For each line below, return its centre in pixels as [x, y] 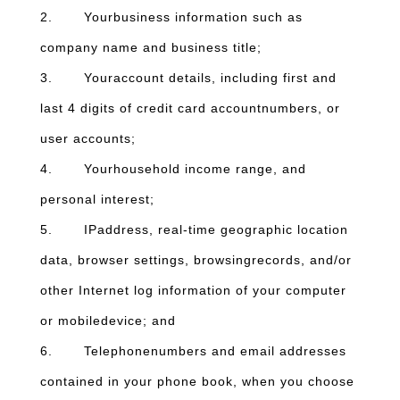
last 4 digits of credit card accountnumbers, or [190, 108]
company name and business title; [151, 47]
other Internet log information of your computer [193, 290]
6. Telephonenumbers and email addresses [193, 351]
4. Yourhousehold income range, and [173, 169]
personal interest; [97, 199]
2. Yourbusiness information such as [171, 17]
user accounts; [90, 138]
